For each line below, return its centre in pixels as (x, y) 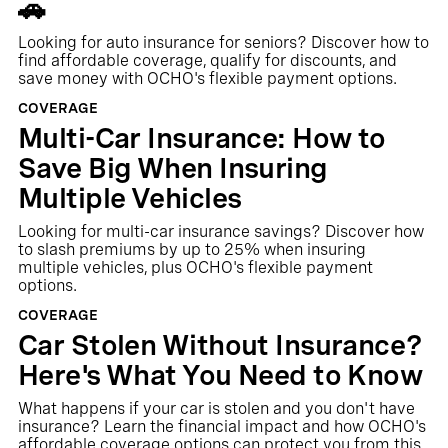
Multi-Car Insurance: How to (201, 138)
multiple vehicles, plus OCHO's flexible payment (195, 267)
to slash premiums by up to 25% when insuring (191, 249)
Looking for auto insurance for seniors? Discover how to (223, 42)
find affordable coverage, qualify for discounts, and (207, 60)
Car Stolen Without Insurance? (220, 345)
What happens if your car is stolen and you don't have (216, 408)
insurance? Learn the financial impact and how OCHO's (221, 426)
